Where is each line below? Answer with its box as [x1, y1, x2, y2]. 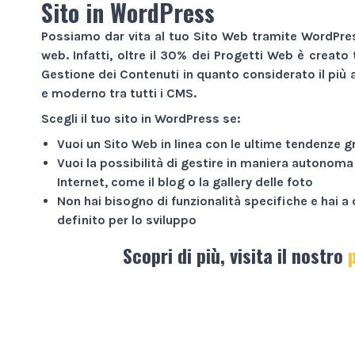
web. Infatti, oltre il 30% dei [41, 47, 214, 63]
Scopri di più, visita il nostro [122, 240, 348, 269]
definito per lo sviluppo [57, 212, 197, 227]
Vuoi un [57, 136, 104, 151]
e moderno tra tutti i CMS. [41, 85, 197, 101]
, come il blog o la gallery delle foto [105, 174, 313, 189]
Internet [57, 174, 105, 189]
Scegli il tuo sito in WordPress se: [41, 110, 241, 126]
